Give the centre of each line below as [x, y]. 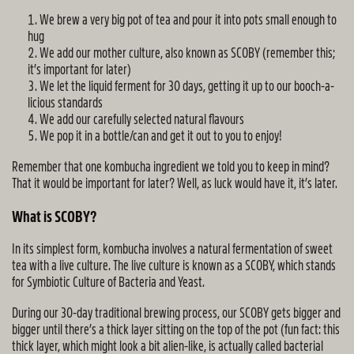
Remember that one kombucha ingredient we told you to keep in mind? [171, 167]
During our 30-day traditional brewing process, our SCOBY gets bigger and [176, 313]
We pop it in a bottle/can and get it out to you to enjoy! [161, 136]
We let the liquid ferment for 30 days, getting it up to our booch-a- [187, 86]
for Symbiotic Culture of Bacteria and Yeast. [108, 282]
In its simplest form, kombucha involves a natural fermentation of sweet [172, 249]
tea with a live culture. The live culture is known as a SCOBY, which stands [174, 265]
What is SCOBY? [55, 217]
